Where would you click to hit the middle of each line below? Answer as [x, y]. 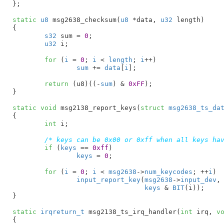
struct [152, 107]
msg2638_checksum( [84, 19]
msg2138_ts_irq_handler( [132, 211]
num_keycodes [168, 171]
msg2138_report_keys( [98, 107]
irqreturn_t [62, 211]
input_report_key [108, 179]
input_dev [198, 179]
